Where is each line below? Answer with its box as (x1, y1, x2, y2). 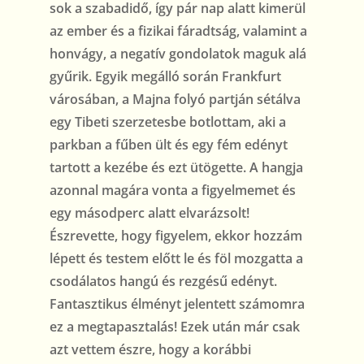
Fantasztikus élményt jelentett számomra (49, 295, 305, 314)
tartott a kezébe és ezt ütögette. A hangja (49, 158, 303, 177)
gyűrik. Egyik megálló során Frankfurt (49, 67, 281, 86)
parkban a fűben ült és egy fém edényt (49, 136, 288, 154)
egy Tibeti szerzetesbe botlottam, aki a (49, 113, 286, 132)
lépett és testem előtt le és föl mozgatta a (49, 249, 303, 268)
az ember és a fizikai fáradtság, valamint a (49, 22, 307, 41)
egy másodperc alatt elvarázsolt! (49, 204, 249, 223)
